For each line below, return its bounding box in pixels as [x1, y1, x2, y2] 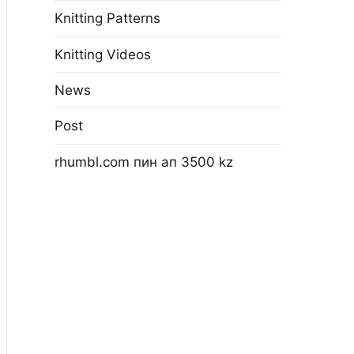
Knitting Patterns [55, 10, 160, 27]
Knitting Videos [55, 46, 151, 62]
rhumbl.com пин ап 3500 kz [55, 153, 233, 170]
